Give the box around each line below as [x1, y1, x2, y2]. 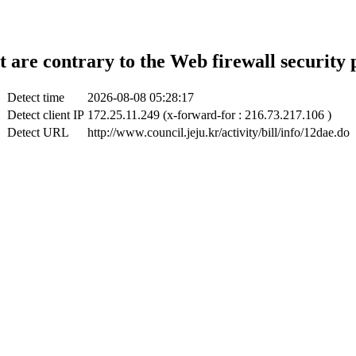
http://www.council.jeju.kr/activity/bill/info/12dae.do [87, 125, 350, 139]
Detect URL [6, 125, 69, 139]
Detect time [6, 90, 64, 104]
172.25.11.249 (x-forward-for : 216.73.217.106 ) [87, 107, 331, 122]
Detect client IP [6, 107, 84, 122]
